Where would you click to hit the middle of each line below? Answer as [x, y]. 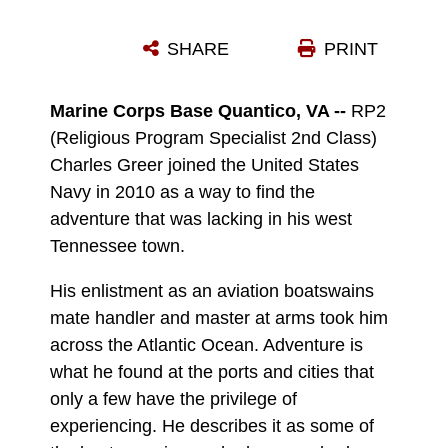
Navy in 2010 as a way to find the [182, 192]
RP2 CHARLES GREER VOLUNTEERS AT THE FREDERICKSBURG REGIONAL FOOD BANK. [375, 21]
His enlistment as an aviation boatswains [212, 290]
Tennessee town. [117, 246]
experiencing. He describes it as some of [212, 425]
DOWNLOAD [138, 83]
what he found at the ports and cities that [212, 371]
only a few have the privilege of [173, 398]
